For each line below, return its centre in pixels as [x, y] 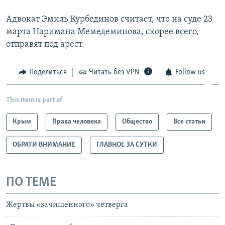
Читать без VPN [114, 72]
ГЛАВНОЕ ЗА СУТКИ [127, 145]
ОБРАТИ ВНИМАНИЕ [44, 145]
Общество [137, 122]
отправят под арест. [45, 44]
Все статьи [189, 122]
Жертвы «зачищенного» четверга [67, 205]
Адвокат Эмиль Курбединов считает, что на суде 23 [109, 19]
